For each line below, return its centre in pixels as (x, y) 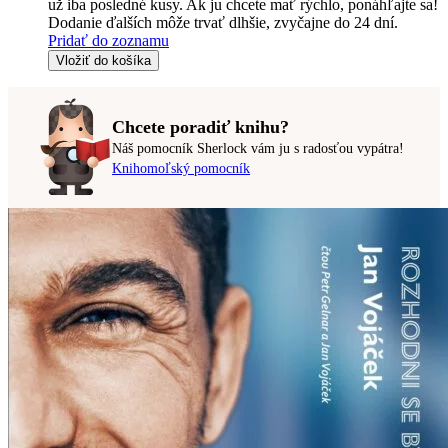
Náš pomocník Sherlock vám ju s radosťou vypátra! (258, 149)
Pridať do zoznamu (108, 40)
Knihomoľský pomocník (181, 169)
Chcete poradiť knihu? (200, 127)
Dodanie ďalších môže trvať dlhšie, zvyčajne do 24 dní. (223, 22)
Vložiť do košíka (103, 60)
